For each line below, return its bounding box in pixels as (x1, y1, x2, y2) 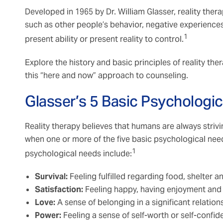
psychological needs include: (25, 148, 132, 159)
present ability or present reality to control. (25, 34, 184, 45)
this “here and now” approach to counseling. (25, 70, 188, 81)
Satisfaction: (35, 184, 83, 195)
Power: (35, 210, 61, 221)
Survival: (35, 171, 68, 182)
